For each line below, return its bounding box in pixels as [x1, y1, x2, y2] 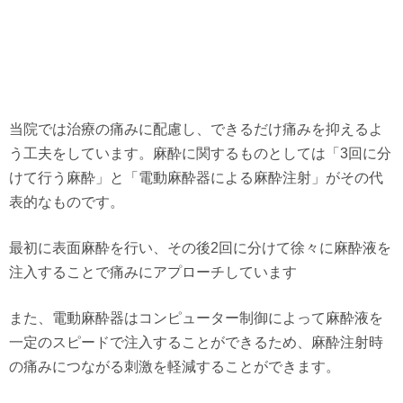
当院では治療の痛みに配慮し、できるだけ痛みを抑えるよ [9, 121, 383, 137]
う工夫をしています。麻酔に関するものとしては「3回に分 [9, 146, 391, 161]
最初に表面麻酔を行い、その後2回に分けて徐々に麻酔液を [9, 240, 391, 255]
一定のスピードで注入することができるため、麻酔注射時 [9, 335, 383, 350]
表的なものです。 [9, 194, 124, 210]
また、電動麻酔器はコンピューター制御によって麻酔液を [9, 310, 383, 326]
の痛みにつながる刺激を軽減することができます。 [9, 359, 340, 374]
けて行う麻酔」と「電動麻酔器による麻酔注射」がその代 [9, 170, 383, 185]
